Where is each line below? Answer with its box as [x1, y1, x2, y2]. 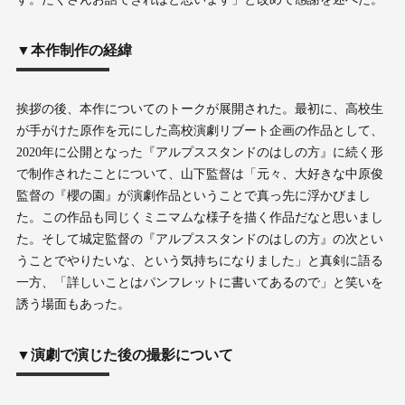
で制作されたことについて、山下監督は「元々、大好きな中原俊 [15, 166, 383, 181]
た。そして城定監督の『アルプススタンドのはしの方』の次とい [15, 231, 383, 246]
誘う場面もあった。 [15, 297, 130, 311]
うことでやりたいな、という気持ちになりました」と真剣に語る [15, 253, 383, 268]
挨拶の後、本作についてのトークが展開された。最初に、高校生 [15, 101, 383, 116]
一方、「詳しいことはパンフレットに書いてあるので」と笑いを [15, 275, 383, 289]
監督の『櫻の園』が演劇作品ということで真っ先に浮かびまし [15, 188, 371, 202]
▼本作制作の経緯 [15, 42, 132, 58]
